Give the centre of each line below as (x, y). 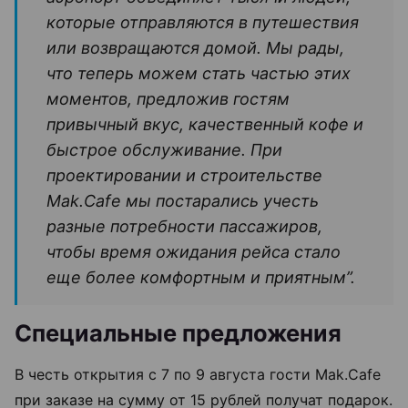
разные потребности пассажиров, (184, 227)
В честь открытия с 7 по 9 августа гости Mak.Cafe (198, 375)
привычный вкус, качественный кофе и (205, 125)
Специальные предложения (178, 333)
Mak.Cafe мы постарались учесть (183, 201)
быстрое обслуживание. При (164, 150)
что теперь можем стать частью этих (199, 74)
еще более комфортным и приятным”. (201, 278)
